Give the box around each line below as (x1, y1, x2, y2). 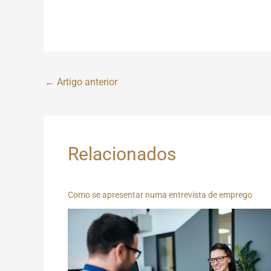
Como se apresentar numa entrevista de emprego (68, 189, 252, 200)
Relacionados (68, 143, 176, 165)
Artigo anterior (54, 76, 117, 88)
